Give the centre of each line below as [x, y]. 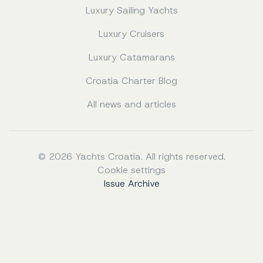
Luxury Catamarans [131, 57]
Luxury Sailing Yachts [131, 10]
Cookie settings [131, 170]
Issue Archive [131, 183]
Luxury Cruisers [131, 33]
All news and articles [131, 104]
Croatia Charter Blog [131, 80]
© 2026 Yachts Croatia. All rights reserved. [131, 156]
